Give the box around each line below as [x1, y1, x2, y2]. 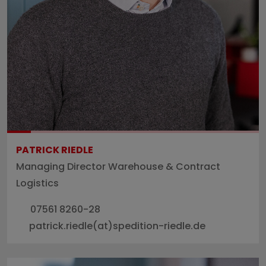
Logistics [16, 176, 59, 190]
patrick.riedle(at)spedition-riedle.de [29, 218, 205, 233]
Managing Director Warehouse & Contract [16, 159, 220, 173]
